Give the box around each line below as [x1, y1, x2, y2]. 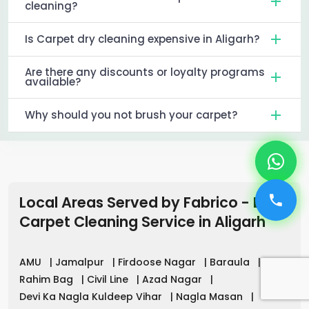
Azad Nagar [142, 272, 205, 286]
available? [25, 74, 81, 89]
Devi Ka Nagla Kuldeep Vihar [19, 289, 165, 303]
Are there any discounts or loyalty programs [25, 64, 265, 79]
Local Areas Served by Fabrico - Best [19, 192, 285, 212]
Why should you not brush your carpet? [25, 107, 237, 122]
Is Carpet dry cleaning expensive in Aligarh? [25, 31, 259, 46]
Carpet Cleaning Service [19, 211, 195, 232]
